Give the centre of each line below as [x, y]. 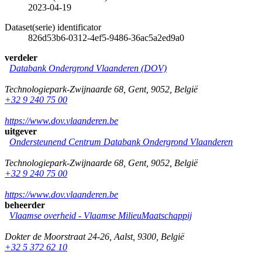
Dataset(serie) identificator [53, 27]
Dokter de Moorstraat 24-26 [57, 236]
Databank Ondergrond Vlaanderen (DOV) [88, 68]
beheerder [25, 205]
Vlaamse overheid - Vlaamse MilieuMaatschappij [101, 215]
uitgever [21, 131]
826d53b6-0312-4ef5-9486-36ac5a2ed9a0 [106, 37]
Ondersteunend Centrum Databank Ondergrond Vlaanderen [121, 142]
